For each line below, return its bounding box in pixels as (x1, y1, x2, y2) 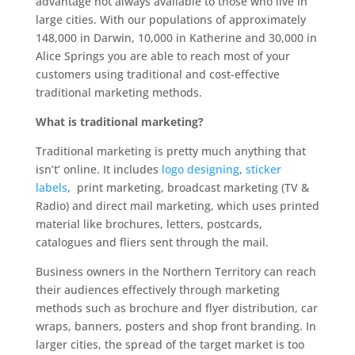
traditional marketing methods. (35, 85, 202, 100)
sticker (245, 162, 281, 177)
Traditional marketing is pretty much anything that (35, 143, 306, 158)
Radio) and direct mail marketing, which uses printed (35, 198, 319, 213)
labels (35, 180, 67, 195)
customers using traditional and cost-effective (35, 67, 280, 82)
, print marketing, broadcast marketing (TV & (67, 180, 309, 195)
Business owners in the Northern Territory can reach (35, 264, 316, 279)
